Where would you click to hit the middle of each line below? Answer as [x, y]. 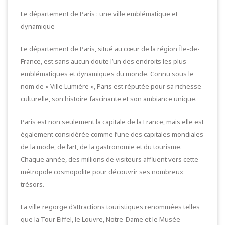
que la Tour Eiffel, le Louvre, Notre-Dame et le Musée [100, 219]
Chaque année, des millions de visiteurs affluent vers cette [109, 159]
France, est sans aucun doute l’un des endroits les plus [103, 61]
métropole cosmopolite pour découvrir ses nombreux [102, 172]
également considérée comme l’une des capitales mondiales [112, 134]
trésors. [32, 184]
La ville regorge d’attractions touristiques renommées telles [110, 207]
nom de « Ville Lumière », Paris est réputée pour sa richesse [111, 86]
